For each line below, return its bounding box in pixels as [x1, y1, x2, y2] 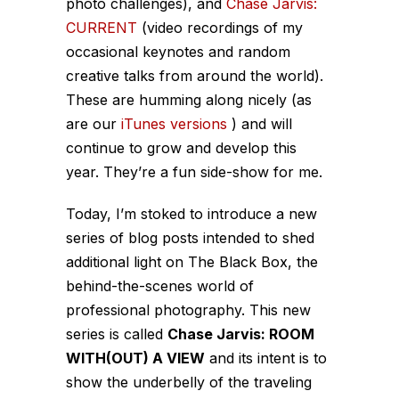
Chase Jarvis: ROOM [167, 325, 314, 343]
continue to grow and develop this [66, 139, 297, 157]
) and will [227, 115, 292, 133]
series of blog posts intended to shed [66, 229, 314, 247]
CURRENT [66, 19, 137, 37]
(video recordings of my [137, 19, 303, 37]
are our [66, 115, 121, 133]
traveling [254, 373, 312, 391]
